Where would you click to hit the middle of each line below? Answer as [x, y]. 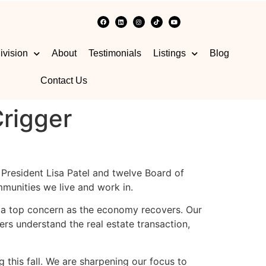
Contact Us [64, 81]
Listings [170, 53]
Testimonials [115, 53]
